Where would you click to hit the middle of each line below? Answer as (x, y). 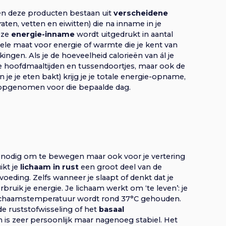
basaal (111, 209)
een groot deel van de (120, 167)
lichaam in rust (49, 167)
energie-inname (43, 34)
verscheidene (141, 13)
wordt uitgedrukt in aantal (124, 34)
